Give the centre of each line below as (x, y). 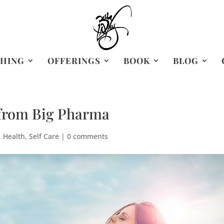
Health (14, 136)
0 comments (88, 136)
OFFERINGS (74, 60)
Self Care (44, 136)
